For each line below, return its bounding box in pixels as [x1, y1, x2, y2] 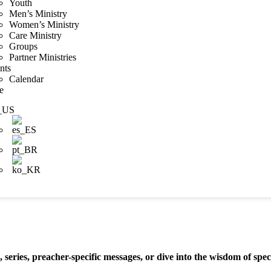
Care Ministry [9, 30, 62, 41]
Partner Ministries [9, 52, 77, 62]
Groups [9, 41, 38, 51]
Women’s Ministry [9, 19, 80, 30]
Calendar [9, 74, 44, 84]
